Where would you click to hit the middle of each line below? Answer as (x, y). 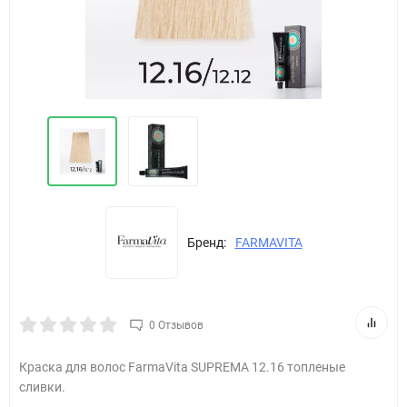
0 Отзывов (176, 325)
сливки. (42, 387)
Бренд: (206, 243)
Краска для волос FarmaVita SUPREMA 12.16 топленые (182, 367)
